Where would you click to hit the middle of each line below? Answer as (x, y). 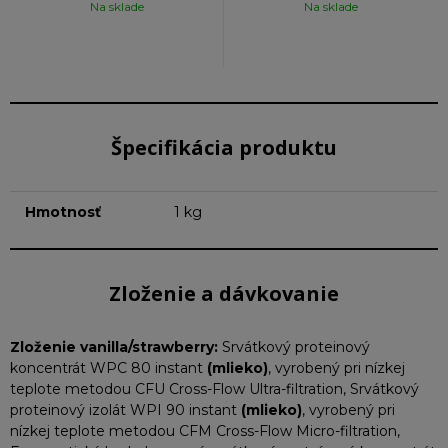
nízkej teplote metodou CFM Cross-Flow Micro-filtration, (205, 431)
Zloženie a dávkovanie (224, 293)
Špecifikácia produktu (224, 147)
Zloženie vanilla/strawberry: (116, 347)
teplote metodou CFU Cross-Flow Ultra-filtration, (180, 389)
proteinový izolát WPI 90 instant (125, 410)
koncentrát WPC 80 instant (108, 368)
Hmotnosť (63, 212)
